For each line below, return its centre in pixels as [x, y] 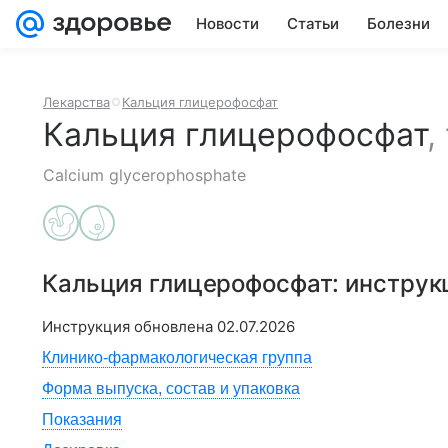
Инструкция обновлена [129, 326]
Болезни [398, 23]
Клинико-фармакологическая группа [177, 357]
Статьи [313, 23]
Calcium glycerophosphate [144, 175]
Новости [227, 23]
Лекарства [76, 102]
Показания [82, 419]
